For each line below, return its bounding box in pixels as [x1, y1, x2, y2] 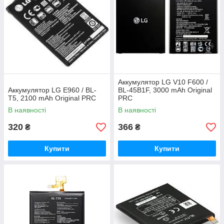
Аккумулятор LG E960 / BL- [8, 86, 96, 94]
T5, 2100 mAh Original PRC [8, 94, 96, 102]
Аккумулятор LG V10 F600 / [118, 78, 208, 86]
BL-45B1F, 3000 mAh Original [118, 86, 212, 94]
